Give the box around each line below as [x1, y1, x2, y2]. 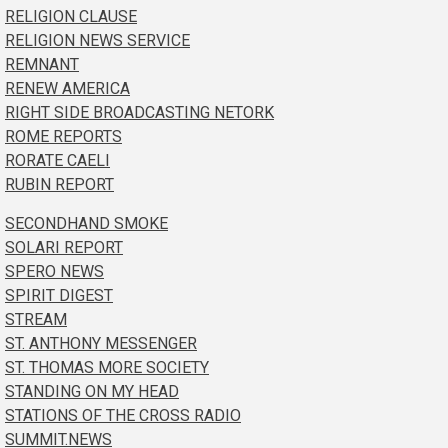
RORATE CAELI [5, 151, 110, 171]
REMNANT [5, 55, 79, 75]
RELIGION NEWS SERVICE [5, 31, 190, 51]
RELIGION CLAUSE [5, 7, 137, 27]
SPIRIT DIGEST [5, 286, 113, 306]
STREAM [5, 310, 67, 330]
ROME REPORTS [5, 127, 122, 147]
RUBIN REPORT [5, 175, 114, 195]
